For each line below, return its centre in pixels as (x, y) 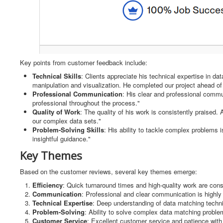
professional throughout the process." (86, 103)
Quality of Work (56, 112)
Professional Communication (77, 94)
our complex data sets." (67, 121)
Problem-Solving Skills (68, 130)
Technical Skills (57, 76)
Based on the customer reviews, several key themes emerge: (109, 172)
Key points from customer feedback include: (84, 63)
